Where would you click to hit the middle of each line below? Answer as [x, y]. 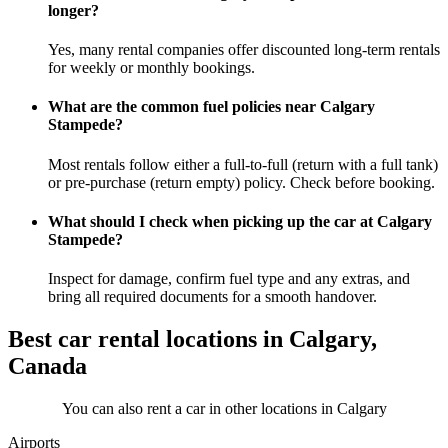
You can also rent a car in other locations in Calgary [224, 409]
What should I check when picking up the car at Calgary [240, 221]
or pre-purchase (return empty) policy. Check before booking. [241, 182]
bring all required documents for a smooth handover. [212, 297]
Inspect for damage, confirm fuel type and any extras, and [229, 279]
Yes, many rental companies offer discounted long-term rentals [244, 50]
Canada [47, 366]
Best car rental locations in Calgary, [192, 339]
